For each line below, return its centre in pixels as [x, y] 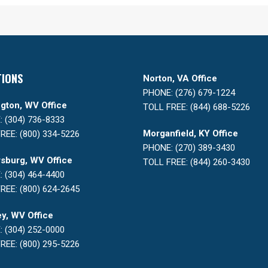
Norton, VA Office [180, 78]
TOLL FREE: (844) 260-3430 [197, 162]
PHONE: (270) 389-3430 [189, 148]
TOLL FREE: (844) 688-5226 [197, 107]
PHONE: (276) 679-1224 [189, 93]
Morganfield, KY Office [191, 133]
